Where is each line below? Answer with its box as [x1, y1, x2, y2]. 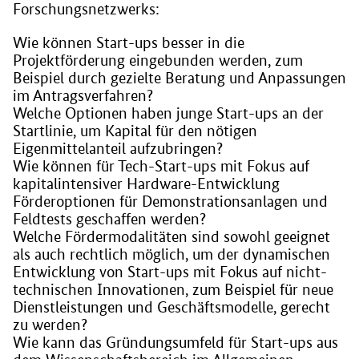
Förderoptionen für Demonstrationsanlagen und [13, 192, 328, 211]
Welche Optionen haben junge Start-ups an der [13, 103, 324, 123]
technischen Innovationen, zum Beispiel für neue [13, 280, 333, 299]
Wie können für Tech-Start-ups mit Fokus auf [13, 156, 309, 175]
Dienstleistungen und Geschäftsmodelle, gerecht [13, 297, 330, 317]
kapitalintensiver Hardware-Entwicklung [13, 174, 280, 193]
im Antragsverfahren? [13, 86, 153, 105]
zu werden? [13, 315, 87, 334]
